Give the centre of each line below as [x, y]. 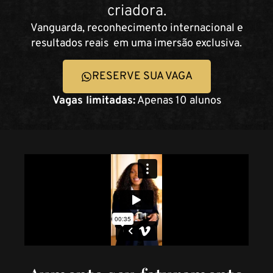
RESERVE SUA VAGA [142, 77]
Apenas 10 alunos [178, 101]
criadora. [136, 11]
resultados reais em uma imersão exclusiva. [136, 43]
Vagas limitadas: [94, 101]
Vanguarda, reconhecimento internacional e [136, 28]
